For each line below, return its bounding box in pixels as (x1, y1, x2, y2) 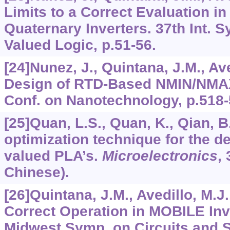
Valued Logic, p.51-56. (4, 37, 156, 53)
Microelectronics (102, 148, 218, 164)
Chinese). (4, 164, 69, 181)
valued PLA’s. (4, 148, 102, 164)
